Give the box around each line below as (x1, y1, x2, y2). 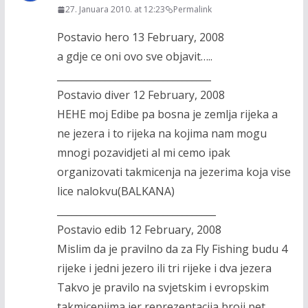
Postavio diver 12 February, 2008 (56, 87, 225, 102)
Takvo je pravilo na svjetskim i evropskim (56, 280, 269, 295)
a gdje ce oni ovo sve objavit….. (56, 49, 212, 64)
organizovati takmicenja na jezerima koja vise (56, 164, 291, 179)
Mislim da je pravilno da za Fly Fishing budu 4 (56, 241, 287, 256)
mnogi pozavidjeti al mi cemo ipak (56, 145, 230, 160)
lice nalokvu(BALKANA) (56, 184, 175, 199)
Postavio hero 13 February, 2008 (56, 30, 224, 45)
